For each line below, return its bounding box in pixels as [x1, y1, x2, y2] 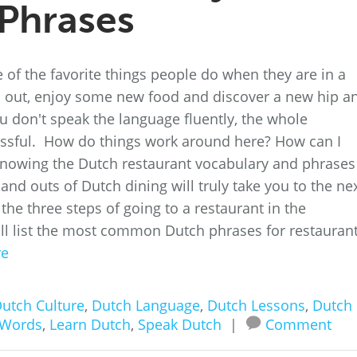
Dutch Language [92, 296, 200, 315]
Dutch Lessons [207, 296, 305, 315]
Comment [265, 315, 331, 334]
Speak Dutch [138, 315, 222, 334]
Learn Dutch [49, 315, 131, 334]
